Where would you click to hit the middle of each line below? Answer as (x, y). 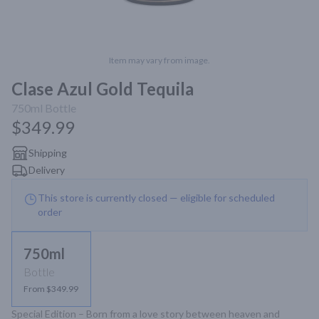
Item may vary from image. (159, 60)
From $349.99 (51, 289)
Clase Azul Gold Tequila (103, 89)
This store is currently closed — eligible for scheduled (156, 198)
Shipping (48, 153)
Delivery (47, 170)
